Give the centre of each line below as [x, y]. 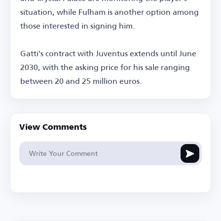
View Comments [53, 128]
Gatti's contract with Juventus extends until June [108, 53]
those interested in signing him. [78, 26]
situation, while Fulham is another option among [110, 12]
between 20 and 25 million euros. [81, 81]
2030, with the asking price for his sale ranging [105, 67]
